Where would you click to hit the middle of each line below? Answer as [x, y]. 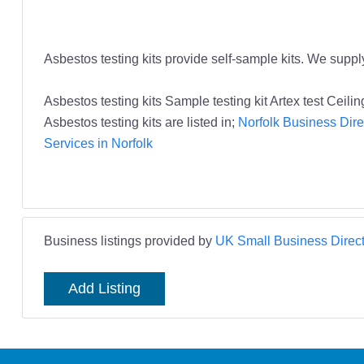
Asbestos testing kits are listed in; [141, 122]
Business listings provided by [129, 241]
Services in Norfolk [98, 143]
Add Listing [104, 289]
